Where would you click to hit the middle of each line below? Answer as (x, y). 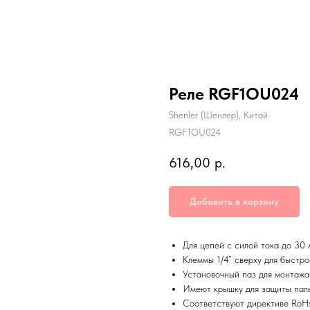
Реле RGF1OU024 (234, 94)
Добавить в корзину (234, 202)
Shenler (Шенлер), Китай (218, 115)
